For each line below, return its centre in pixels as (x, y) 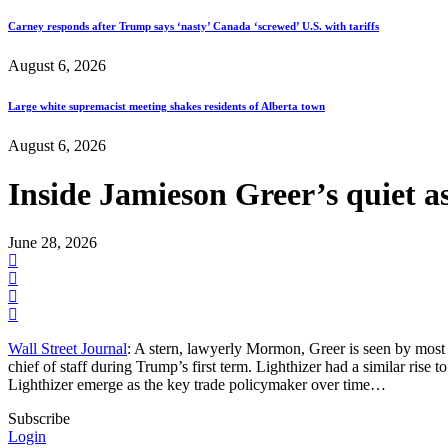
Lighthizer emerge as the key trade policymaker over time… (197, 385)
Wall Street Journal (67, 349)
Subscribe (39, 419)
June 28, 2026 (52, 243)
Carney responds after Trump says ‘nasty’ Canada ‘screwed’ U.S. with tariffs (193, 25)
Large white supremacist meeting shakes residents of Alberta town (166, 105)
